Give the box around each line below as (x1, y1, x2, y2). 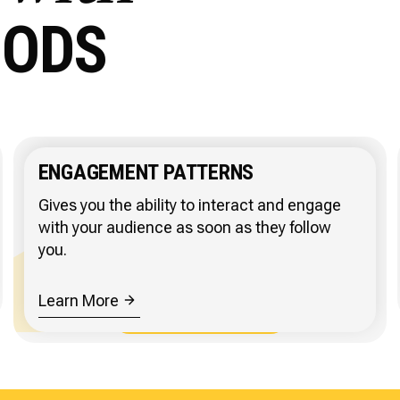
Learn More (37, 290, 119, 310)
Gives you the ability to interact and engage (37, 195, 341, 214)
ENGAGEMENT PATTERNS (37, 159, 254, 185)
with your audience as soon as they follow (37, 217, 331, 237)
